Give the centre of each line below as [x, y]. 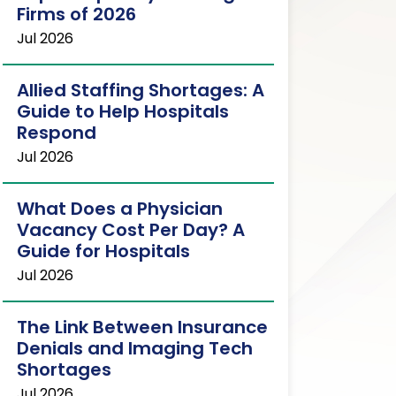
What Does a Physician [119, 209]
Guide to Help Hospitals [122, 111]
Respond [56, 133]
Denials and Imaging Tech [134, 348]
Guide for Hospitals [103, 251]
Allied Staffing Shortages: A [140, 90]
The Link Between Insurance [142, 327]
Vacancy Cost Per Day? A [130, 230]
